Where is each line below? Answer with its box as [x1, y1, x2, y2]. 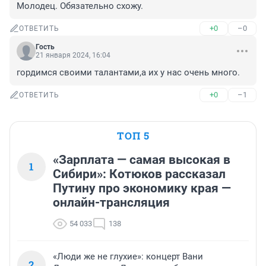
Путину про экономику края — [53, 181, 231, 196]
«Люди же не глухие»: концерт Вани [53, 251, 203, 262]
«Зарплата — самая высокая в [53, 153, 230, 167]
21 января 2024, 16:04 [36, 51, 110, 60]
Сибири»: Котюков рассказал [53, 167, 226, 182]
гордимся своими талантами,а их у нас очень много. [17, 67, 240, 78]
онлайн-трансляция [53, 195, 170, 210]
